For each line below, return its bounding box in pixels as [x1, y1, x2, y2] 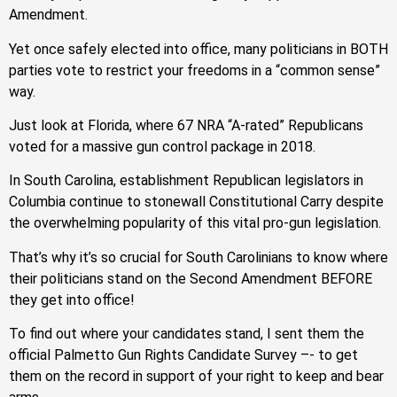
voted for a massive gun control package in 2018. [9, 137, 315, 155]
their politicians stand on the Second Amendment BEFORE [9, 269, 372, 287]
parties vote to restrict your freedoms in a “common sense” [9, 61, 380, 79]
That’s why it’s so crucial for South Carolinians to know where [9, 248, 388, 266]
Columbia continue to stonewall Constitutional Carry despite [9, 193, 384, 211]
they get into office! [9, 291, 135, 308]
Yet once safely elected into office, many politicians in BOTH [9, 40, 388, 58]
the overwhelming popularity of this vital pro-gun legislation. [9, 214, 381, 232]
